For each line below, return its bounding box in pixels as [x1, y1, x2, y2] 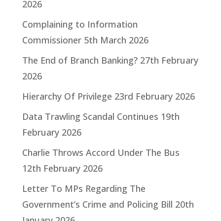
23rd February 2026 [114, 90, 195, 102]
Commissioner [22, 34, 81, 46]
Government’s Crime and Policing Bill [22, 198, 173, 210]
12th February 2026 [22, 162, 103, 174]
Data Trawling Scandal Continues [22, 110, 158, 122]
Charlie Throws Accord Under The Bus [22, 147, 180, 158]
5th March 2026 [83, 34, 148, 46]
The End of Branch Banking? [22, 54, 138, 66]
